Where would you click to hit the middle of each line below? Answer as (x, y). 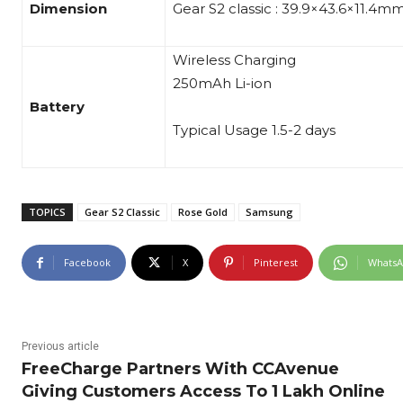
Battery (57, 107)
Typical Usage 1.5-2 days (254, 130)
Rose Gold (203, 212)
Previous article (60, 347)
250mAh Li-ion (222, 84)
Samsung (269, 212)
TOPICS (47, 212)
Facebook (87, 263)
